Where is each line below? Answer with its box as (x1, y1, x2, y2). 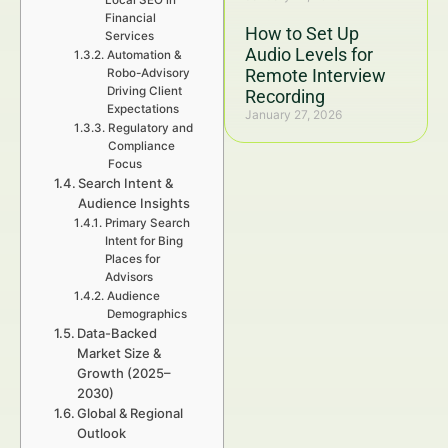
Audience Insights (78, 195, 191, 211)
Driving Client (106, 84, 182, 98)
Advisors (104, 270, 153, 284)
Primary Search (104, 216, 190, 230)
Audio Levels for (245, 44, 373, 65)
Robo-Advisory (106, 66, 190, 80)
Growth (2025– (77, 365, 172, 381)
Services (104, 29, 154, 43)
